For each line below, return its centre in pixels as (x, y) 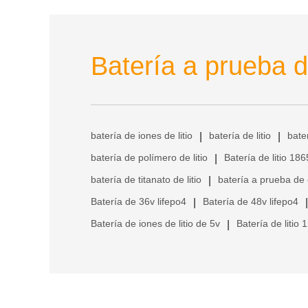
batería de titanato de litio (146, 180)
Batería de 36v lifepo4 (139, 202)
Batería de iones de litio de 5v (155, 224)
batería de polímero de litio (149, 158)
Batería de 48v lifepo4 (251, 202)
